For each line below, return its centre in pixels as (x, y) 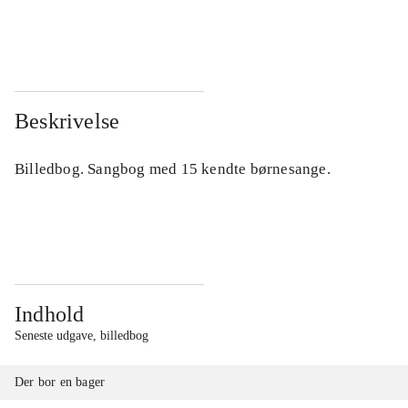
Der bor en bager (60, 382)
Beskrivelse (67, 121)
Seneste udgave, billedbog (82, 335)
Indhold (50, 314)
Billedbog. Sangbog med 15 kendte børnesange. (173, 168)
